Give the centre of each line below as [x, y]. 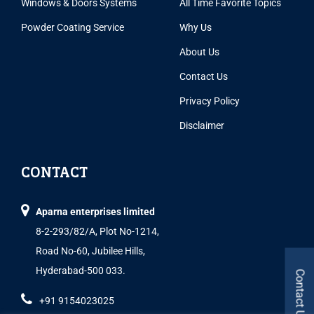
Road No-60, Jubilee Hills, [90, 251]
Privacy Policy [210, 101]
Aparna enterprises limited [95, 211]
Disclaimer [202, 125]
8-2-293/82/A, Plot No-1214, [97, 231]
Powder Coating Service [73, 27]
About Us [200, 52]
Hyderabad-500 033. [81, 270]
